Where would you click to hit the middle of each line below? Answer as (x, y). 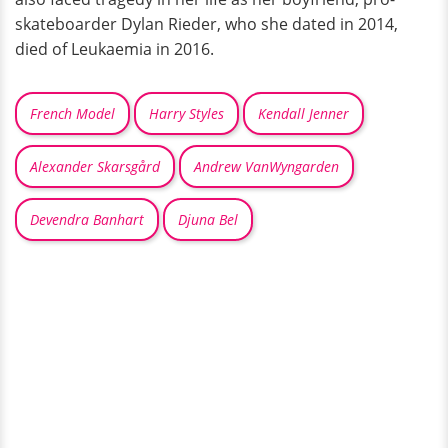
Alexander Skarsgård (95, 166)
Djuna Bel (208, 219)
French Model (72, 113)
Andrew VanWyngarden (266, 166)
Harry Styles (186, 113)
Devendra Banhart (87, 219)
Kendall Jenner (303, 113)
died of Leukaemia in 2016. (114, 48)
